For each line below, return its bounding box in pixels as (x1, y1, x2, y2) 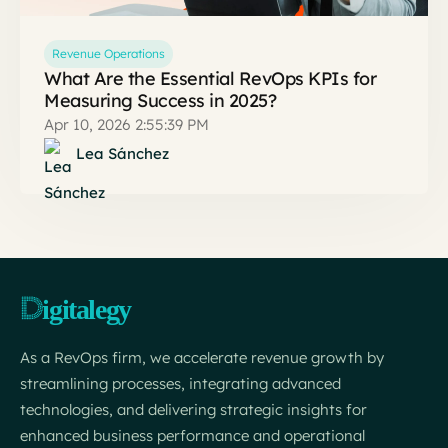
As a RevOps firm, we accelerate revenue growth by (20, 348, 384, 368)
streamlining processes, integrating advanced (20, 374, 341, 394)
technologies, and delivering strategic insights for (20, 400, 367, 420)
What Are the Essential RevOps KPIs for (44, 67, 376, 91)
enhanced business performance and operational (20, 426, 365, 446)
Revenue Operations (52, 46, 165, 62)
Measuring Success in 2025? (44, 89, 276, 113)
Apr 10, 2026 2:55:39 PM (44, 115, 209, 135)
